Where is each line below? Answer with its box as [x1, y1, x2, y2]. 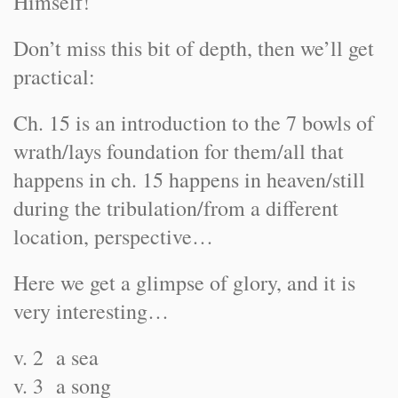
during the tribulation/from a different [13, 194, 338, 222]
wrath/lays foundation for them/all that [13, 137, 344, 165]
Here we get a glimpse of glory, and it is [13, 268, 355, 297]
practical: [13, 62, 95, 91]
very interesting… [13, 297, 169, 325]
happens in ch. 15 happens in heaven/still [13, 165, 365, 194]
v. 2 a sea [13, 343, 99, 371]
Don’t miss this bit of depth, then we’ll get [13, 34, 374, 62]
